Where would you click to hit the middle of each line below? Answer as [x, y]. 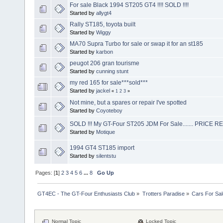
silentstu [106, 156]
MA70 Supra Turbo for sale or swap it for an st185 [136, 44]
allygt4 [104, 13]
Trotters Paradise [163, 193]
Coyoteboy [109, 110]
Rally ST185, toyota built [103, 24]
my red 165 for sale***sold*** [109, 82]
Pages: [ [46, 172]
